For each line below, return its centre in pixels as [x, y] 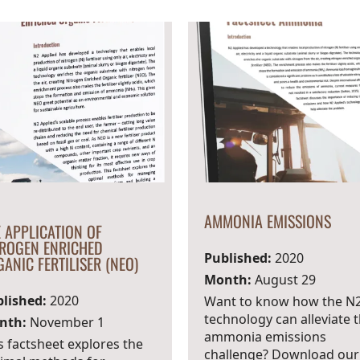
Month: [227, 280]
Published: [237, 258]
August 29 [283, 280]
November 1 [65, 322]
